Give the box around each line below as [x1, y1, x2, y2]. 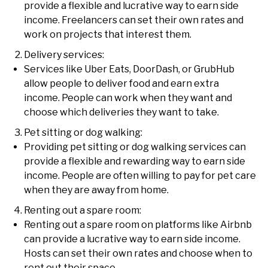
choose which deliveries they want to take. [24, 106, 219, 118]
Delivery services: [24, 49, 104, 61]
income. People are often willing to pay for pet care [24, 170, 256, 182]
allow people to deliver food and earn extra [24, 78, 219, 90]
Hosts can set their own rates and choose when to [24, 248, 252, 260]
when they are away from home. [24, 184, 169, 196]
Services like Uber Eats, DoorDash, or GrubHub [24, 63, 234, 75]
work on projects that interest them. [24, 29, 191, 41]
